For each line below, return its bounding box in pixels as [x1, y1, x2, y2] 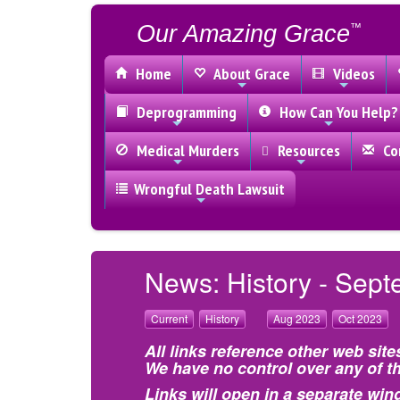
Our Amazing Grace [137, 21, 350, 47]
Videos [326, 63, 375, 84]
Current [151, 311, 187, 326]
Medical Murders [129, 140, 239, 161]
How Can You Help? [272, 102, 398, 122]
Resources [271, 140, 340, 161]
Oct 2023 [338, 311, 382, 326]
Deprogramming [129, 102, 237, 122]
